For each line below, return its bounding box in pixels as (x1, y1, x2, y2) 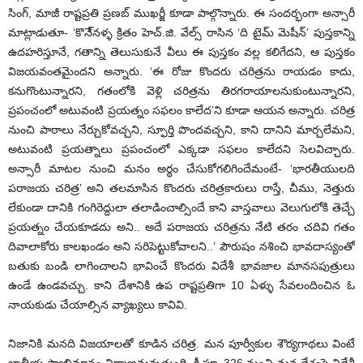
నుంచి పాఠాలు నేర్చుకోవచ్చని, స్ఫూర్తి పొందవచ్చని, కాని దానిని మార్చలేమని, (8, 122, 355, 136)
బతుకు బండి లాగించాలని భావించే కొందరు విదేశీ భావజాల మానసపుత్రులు (8, 258, 355, 272)
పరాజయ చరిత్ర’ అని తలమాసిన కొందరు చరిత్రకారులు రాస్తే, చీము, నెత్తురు (8, 181, 355, 194)
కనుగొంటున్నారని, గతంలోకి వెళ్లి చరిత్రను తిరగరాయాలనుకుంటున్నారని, (8, 83, 355, 97)
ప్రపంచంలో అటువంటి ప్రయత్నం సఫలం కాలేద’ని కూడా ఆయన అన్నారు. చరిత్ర (8, 103, 355, 117)
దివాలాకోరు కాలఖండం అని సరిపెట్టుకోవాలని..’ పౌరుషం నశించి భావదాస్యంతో (8, 239, 355, 253)
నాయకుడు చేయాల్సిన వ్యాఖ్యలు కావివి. (8, 297, 187, 311)
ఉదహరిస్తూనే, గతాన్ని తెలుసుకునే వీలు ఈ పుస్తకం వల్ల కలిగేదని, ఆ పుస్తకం (8, 45, 355, 58)
